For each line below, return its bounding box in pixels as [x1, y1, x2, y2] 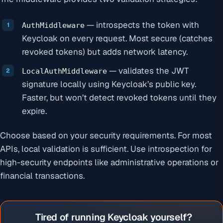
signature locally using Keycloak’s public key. [22, 79, 196, 90]
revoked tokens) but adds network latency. [22, 46, 188, 58]
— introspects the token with [85, 19, 199, 31]
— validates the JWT [107, 65, 189, 77]
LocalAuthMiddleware [22, 67, 107, 76]
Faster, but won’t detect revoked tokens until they [22, 92, 217, 104]
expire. [22, 106, 47, 117]
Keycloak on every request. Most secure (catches [22, 33, 213, 44]
